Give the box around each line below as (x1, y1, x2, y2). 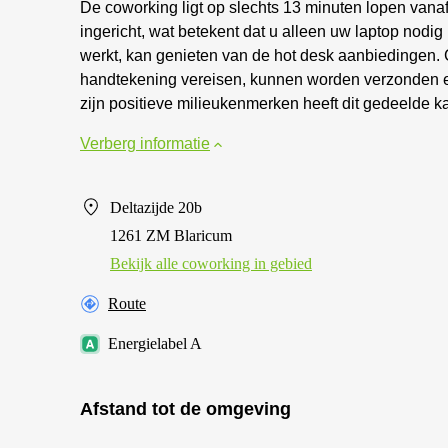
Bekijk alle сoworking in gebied (110, 255, 312, 272)
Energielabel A (108, 335, 202, 352)
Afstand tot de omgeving (80, 399, 291, 419)
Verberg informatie (80, 135, 210, 152)
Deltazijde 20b (110, 199, 202, 216)
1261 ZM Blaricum (110, 227, 232, 244)
